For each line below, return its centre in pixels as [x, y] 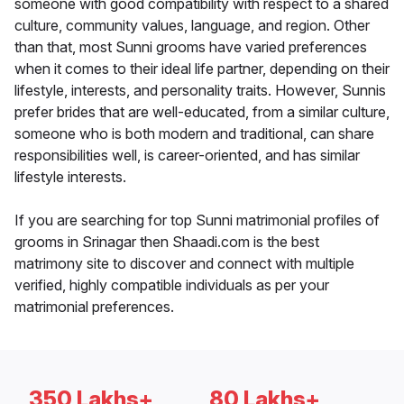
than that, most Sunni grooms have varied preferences [191, 47]
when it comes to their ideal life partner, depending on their [202, 69]
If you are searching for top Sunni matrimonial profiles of [197, 220]
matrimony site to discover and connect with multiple [184, 264]
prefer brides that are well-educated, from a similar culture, [202, 112]
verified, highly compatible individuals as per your [172, 285]
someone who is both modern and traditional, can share [194, 134]
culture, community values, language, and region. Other [192, 26]
